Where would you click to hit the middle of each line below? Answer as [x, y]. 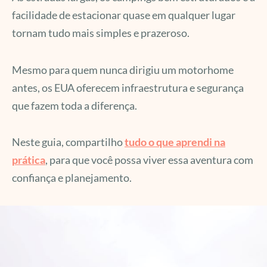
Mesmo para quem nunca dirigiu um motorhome [123, 69]
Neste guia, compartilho [68, 142]
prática [29, 160]
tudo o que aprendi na [175, 142]
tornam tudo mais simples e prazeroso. [101, 33]
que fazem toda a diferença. [74, 105]
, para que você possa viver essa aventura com [149, 160]
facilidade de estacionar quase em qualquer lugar [124, 15]
